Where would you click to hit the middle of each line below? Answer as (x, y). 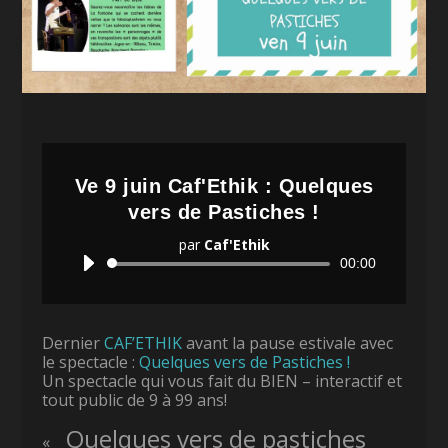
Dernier (73, 342)
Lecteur (247, 262)
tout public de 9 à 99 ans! (135, 399)
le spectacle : (91, 361)
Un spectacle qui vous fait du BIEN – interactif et (222, 380)
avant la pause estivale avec (288, 342)
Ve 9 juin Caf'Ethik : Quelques (224, 185)
